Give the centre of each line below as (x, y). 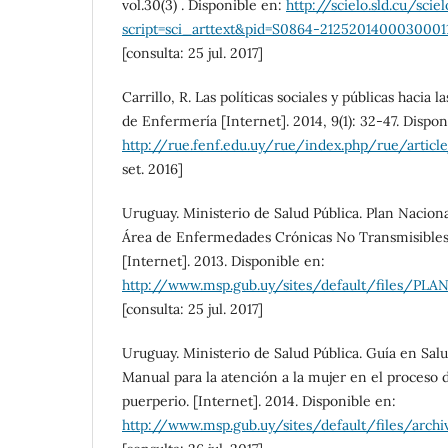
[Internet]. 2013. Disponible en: (223, 261)
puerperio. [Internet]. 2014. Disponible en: (259, 401)
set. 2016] (152, 169)
